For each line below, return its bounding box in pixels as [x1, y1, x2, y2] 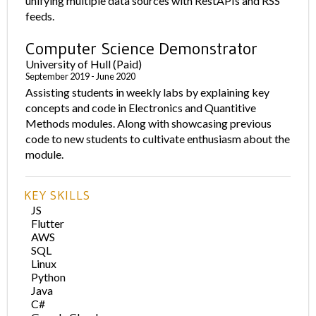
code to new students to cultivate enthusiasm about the [25, 132, 291, 145]
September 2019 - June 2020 [25, 71, 136, 82]
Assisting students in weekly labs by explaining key [25, 85, 270, 99]
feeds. [25, 9, 55, 23]
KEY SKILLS [24, 188, 91, 203]
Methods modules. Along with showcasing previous [25, 116, 272, 130]
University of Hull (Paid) [25, 57, 142, 71]
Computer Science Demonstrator [25, 38, 258, 59]
